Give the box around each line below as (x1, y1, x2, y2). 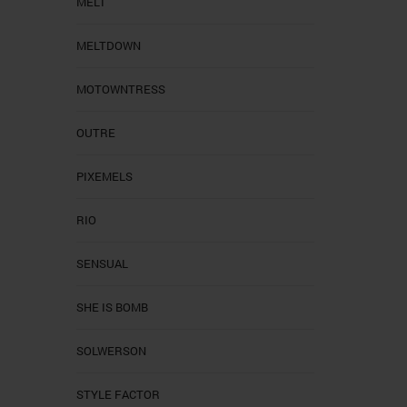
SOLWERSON (75, 342, 146, 359)
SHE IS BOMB (75, 298, 148, 315)
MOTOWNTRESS (75, 80, 165, 97)
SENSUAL (75, 254, 128, 272)
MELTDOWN (75, 36, 141, 54)
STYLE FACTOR (75, 385, 160, 402)
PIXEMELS (75, 167, 133, 184)
